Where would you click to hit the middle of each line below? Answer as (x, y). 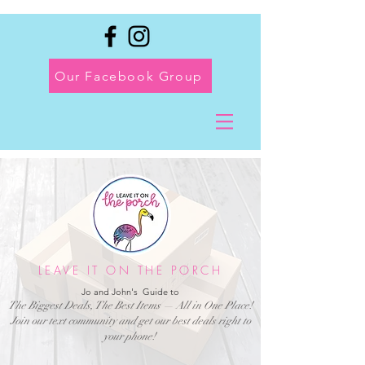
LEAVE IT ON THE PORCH (130, 270)
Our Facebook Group (129, 76)
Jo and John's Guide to (130, 292)
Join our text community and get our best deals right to (130, 321)
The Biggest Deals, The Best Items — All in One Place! (130, 306)
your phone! (130, 336)
